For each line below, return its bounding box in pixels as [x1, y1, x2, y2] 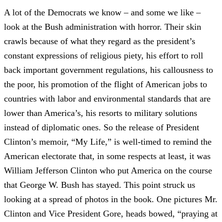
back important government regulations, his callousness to [4, 64, 213, 75]
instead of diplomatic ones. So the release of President [4, 122, 199, 132]
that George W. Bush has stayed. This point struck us [4, 179, 195, 190]
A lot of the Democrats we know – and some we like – [4, 7, 201, 17]
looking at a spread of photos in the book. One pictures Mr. [4, 194, 218, 204]
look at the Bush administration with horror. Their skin [4, 21, 201, 32]
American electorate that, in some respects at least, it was [4, 151, 211, 161]
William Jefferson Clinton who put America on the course [4, 165, 212, 175]
